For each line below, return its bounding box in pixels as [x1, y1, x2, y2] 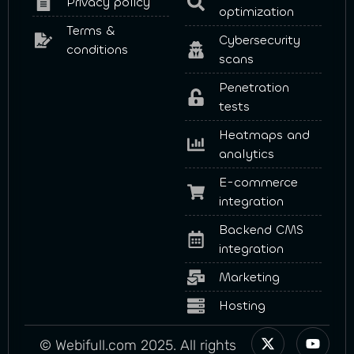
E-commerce [218, 174, 298, 191]
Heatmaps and [218, 126, 310, 144]
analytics [218, 145, 274, 163]
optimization [218, 3, 294, 21]
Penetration [218, 79, 289, 96]
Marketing [218, 269, 280, 286]
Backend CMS [218, 221, 303, 239]
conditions [66, 41, 128, 58]
